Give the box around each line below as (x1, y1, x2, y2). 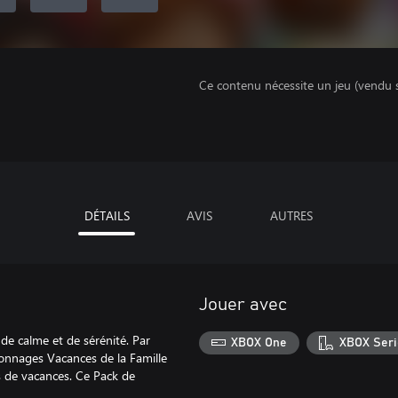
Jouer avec (199, 296, 287, 314)
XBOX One (231, 336, 288, 349)
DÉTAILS (84, 207, 130, 224)
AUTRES (270, 207, 313, 224)
